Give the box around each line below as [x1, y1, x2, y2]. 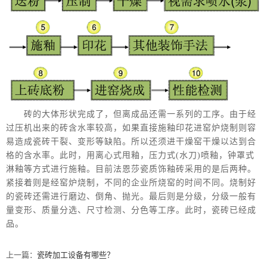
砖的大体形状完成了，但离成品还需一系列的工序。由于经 [6, 109, 256, 119]
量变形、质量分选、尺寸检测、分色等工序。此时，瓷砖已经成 [6, 205, 256, 215]
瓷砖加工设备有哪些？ [37, 250, 114, 259]
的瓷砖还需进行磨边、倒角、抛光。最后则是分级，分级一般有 [6, 191, 256, 201]
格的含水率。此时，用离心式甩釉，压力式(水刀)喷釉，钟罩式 [6, 150, 254, 160]
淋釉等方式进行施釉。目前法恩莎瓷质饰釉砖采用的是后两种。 [6, 164, 256, 173]
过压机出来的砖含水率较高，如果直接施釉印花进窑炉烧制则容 [6, 123, 256, 132]
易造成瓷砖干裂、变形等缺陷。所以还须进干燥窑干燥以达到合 [6, 136, 256, 146]
